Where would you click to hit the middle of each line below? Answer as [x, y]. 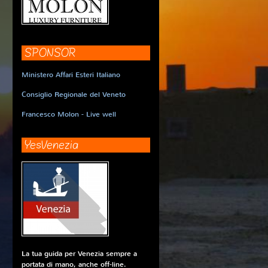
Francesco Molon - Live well [69, 114]
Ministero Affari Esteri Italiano [71, 75]
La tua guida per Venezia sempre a [79, 254]
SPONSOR [50, 53]
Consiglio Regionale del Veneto [74, 95]
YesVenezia [51, 145]
